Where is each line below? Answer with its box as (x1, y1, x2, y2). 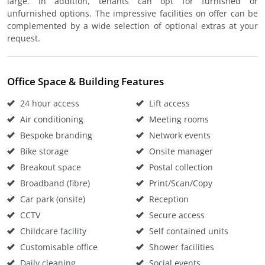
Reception (147, 193, 189, 205)
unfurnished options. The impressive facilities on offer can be (7, 8, 258, 19)
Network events (147, 130, 211, 141)
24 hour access (18, 98, 79, 109)
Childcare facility (18, 225, 86, 237)
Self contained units (147, 225, 228, 237)
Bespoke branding (18, 130, 92, 141)
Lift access (147, 98, 190, 109)
